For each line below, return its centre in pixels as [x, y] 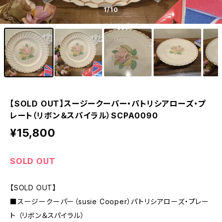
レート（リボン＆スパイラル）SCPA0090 [84, 115]
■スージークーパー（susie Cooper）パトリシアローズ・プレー [110, 201]
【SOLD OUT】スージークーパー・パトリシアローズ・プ [108, 104]
